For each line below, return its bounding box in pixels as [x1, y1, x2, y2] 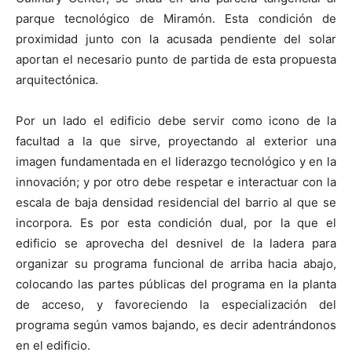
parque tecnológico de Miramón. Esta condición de [16, 10, 336, 26]
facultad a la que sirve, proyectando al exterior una [16, 133, 336, 148]
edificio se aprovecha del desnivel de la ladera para [16, 235, 336, 251]
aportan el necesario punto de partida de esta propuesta [16, 51, 336, 67]
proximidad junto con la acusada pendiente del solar [16, 31, 336, 46]
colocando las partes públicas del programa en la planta [16, 276, 336, 291]
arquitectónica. [16, 71, 98, 87]
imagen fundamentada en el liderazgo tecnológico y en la [16, 153, 336, 169]
